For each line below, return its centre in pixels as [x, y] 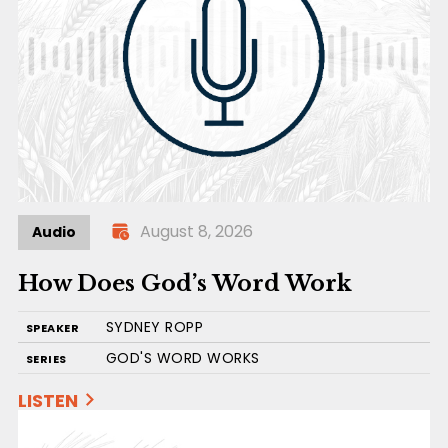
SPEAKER [52, 328]
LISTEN [47, 401]
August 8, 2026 [196, 232]
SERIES [46, 359]
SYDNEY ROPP [154, 327]
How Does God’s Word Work [184, 284]
